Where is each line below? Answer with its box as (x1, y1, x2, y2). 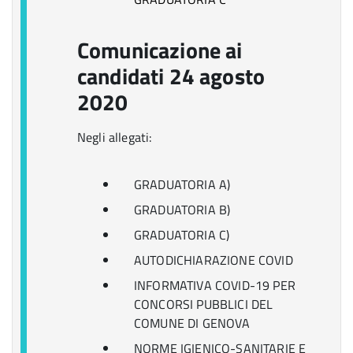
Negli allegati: (77, 128, 152, 147)
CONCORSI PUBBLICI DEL (134, 295, 273, 314)
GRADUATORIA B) (134, 200, 231, 219)
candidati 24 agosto (77, 59, 266, 93)
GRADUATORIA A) (134, 175, 231, 194)
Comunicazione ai (77, 33, 243, 67)
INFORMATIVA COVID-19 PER (134, 276, 295, 295)
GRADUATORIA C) (134, 225, 230, 244)
